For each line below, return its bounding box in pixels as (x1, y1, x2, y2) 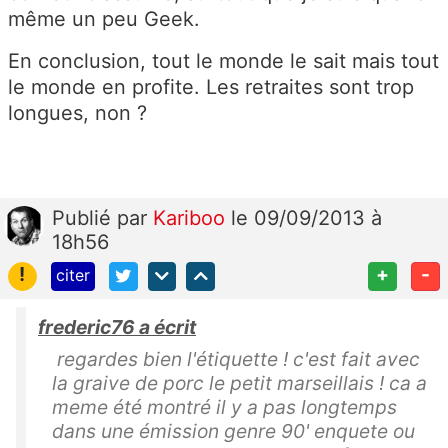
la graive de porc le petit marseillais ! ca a (52, 371, 427, 395)
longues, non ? (8, 101, 147, 126)
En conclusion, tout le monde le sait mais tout (8, 49, 439, 74)
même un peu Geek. (8, 7, 200, 32)
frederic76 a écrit (38, 315, 196, 339)
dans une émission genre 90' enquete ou (52, 419, 415, 443)
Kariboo (153, 206, 231, 231)
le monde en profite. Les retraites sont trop (8, 75, 414, 100)
